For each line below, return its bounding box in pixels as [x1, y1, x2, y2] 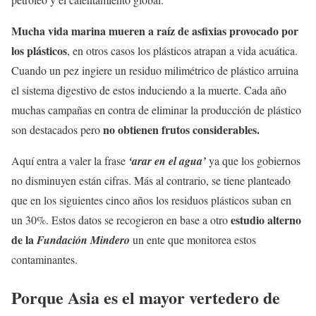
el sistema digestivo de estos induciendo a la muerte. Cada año [11, 82, 286, 97]
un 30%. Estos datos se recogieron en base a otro [11, 212, 231, 227]
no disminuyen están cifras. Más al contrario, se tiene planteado [11, 172, 291, 188]
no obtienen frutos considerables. [103, 121, 260, 138]
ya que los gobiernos [206, 152, 300, 168]
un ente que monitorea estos [130, 231, 256, 247]
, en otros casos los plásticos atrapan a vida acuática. [67, 42, 298, 58]
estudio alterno [231, 211, 301, 228]
